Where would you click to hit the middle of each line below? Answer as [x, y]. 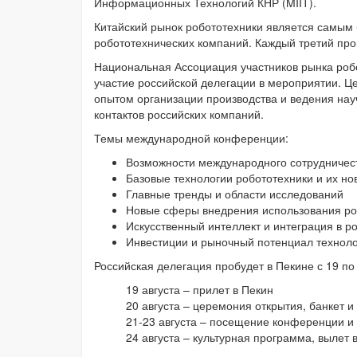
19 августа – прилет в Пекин [200, 290]
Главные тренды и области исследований [235, 194]
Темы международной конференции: [191, 138]
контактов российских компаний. [179, 114]
